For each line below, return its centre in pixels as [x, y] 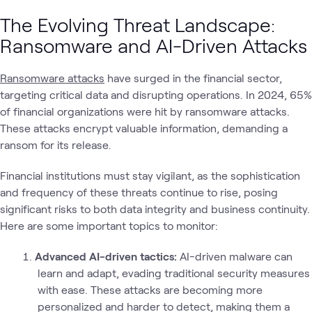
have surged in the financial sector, [193, 78]
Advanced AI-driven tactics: [107, 256]
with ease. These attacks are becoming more [150, 289]
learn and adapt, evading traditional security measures [173, 273]
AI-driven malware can [236, 256]
